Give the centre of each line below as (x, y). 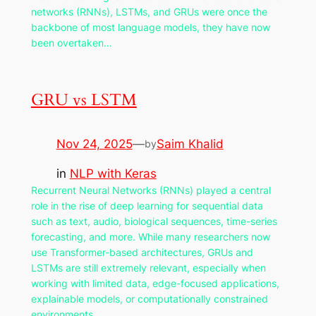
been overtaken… (71, 43)
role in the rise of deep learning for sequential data (147, 206)
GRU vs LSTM (84, 99)
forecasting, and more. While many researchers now (150, 237)
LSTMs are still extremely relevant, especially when (148, 268)
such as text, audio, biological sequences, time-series (154, 221)
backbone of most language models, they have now (150, 28)
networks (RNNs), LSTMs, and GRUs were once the (149, 12)
